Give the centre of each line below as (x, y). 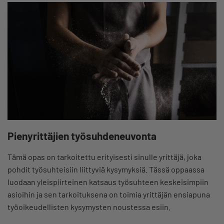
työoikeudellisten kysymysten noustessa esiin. (89, 206)
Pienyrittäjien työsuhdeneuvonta (82, 135)
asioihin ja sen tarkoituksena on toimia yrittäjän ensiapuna (109, 194)
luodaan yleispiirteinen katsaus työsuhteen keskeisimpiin (108, 181)
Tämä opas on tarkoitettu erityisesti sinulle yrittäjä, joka (104, 156)
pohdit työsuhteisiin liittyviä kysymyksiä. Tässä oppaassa (106, 169)
